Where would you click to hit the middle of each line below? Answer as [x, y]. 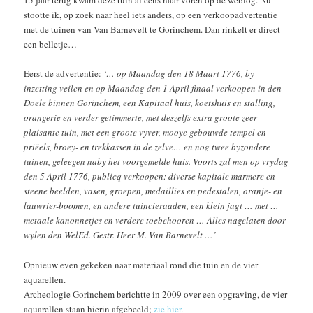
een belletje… [51, 44]
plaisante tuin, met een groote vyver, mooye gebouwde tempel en [145, 132]
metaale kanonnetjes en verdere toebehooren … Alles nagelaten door [155, 220]
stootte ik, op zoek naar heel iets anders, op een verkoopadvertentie [151, 15]
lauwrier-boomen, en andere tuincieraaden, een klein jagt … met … [152, 206]
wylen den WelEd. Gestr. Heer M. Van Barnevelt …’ [120, 235]
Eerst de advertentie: [64, 74]
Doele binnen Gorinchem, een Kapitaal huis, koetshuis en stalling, [150, 103]
